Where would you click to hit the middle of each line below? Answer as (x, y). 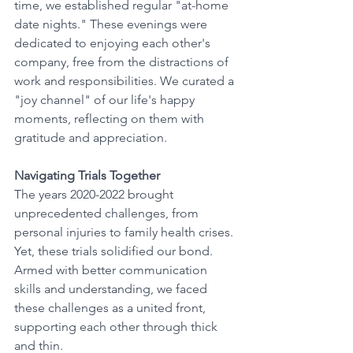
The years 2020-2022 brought (95, 194)
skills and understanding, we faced (112, 289)
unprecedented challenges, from (108, 213)
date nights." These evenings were (112, 24)
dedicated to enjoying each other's (114, 43)
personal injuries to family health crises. (125, 232)
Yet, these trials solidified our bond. (115, 251)
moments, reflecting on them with (111, 119)
